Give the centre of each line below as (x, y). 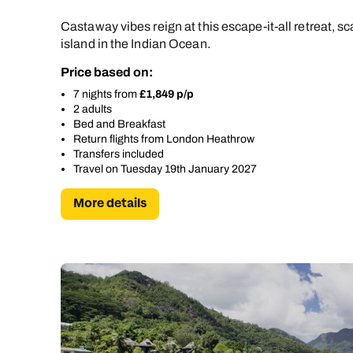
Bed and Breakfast (119, 124)
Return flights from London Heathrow (164, 139)
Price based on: (107, 72)
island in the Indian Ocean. (136, 44)
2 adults (93, 110)
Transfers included (119, 154)
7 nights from (106, 95)
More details (110, 204)
